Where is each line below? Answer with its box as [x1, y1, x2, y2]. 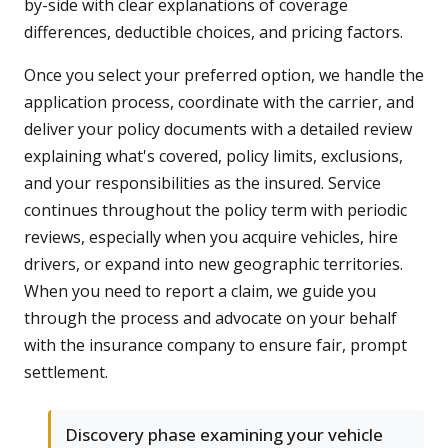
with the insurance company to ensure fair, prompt [24, 334, 407, 357]
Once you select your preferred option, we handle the [24, 64, 424, 87]
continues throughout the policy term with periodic [24, 199, 407, 222]
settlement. [24, 361, 108, 384]
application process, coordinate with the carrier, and [24, 91, 414, 114]
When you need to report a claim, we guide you [24, 280, 376, 303]
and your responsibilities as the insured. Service [24, 172, 381, 195]
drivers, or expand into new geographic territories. [24, 253, 403, 276]
